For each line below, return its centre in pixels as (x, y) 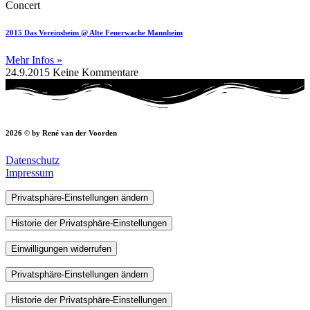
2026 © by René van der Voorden (61, 133)
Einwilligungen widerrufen (61, 248)
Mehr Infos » (34, 60)
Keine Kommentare (95, 73)
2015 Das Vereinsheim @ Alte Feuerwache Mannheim (94, 33)
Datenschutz (33, 160)
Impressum (29, 172)
